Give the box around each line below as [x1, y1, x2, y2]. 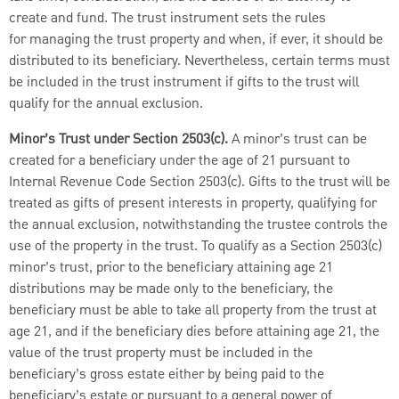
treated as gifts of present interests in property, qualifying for [9, 192, 377, 215]
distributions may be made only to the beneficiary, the [9, 278, 333, 300]
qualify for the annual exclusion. [9, 93, 203, 115]
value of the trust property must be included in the [9, 342, 313, 364]
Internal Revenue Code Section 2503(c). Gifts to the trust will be [9, 171, 390, 193]
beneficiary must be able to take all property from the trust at [9, 299, 377, 322]
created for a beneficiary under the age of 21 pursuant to [9, 150, 350, 172]
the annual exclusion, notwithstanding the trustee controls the [9, 214, 387, 236]
